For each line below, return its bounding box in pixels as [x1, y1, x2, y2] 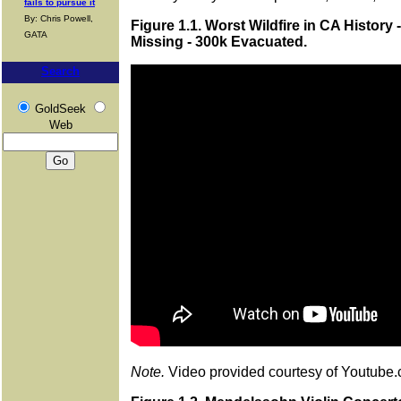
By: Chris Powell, [24, 13, 93, 23]
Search [41, 64, 80, 78]
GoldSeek [34, 102, 86, 115]
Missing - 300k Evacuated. [131, 34, 307, 49]
